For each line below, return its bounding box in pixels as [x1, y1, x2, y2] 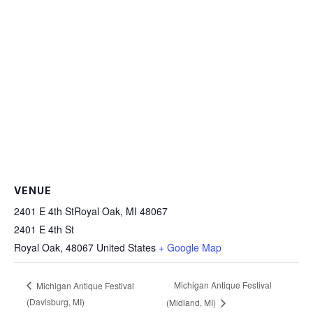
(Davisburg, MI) [27, 295, 85, 307]
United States [96, 240, 156, 254]
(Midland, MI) [166, 296, 218, 308]
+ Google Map [159, 240, 221, 254]
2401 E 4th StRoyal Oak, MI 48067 [14, 203, 168, 218]
